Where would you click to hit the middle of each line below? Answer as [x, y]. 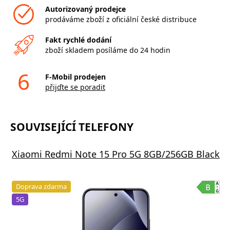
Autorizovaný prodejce [85, 9]
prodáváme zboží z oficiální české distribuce [121, 20]
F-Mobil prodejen [75, 77]
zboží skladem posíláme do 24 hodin [108, 50]
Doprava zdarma [41, 187]
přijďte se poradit [75, 87]
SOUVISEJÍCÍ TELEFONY [72, 127]
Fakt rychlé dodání [78, 40]
